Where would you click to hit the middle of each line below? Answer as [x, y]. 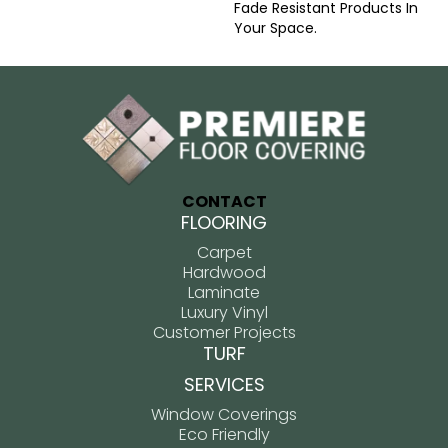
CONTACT [224, 202]
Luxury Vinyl [224, 313]
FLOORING [224, 223]
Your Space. [275, 27]
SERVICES [224, 385]
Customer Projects [224, 333]
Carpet [224, 253]
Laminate [224, 293]
